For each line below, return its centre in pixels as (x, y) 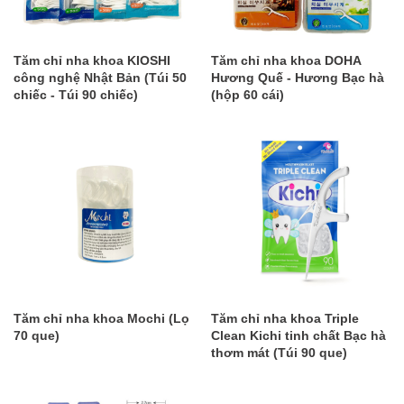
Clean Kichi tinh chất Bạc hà (298, 336)
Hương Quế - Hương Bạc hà (298, 78)
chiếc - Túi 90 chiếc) (76, 95)
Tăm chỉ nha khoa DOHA (286, 61)
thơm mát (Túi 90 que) (279, 353)
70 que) (37, 336)
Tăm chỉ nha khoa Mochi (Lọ (101, 319)
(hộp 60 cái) (248, 95)
